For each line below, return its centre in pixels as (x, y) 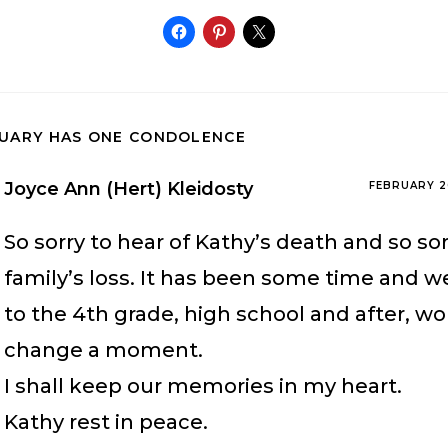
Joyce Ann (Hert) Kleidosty (128, 189)
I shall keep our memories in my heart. (203, 386)
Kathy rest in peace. (106, 422)
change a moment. (103, 350)
